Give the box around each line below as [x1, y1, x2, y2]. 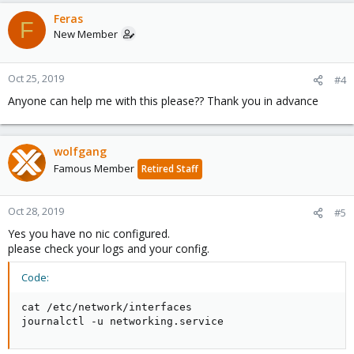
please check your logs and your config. [8, 241, 209, 256]
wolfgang [54, 144, 107, 159]
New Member [54, 27, 118, 41]
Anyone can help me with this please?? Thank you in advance [8, 93, 318, 108]
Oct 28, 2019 [8, 204, 64, 218]
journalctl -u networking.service [21, 315, 224, 327]
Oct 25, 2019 [8, 71, 64, 85]
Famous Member [54, 161, 134, 175]
